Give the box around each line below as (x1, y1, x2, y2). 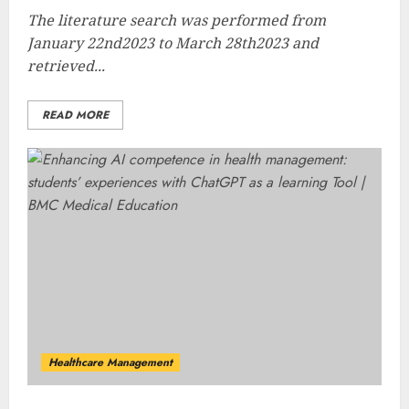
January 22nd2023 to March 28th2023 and (27, 33, 319, 53)
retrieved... (27, 56, 105, 76)
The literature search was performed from (27, 10, 326, 30)
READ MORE (42, 107, 109, 123)
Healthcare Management (48, 354, 173, 371)
